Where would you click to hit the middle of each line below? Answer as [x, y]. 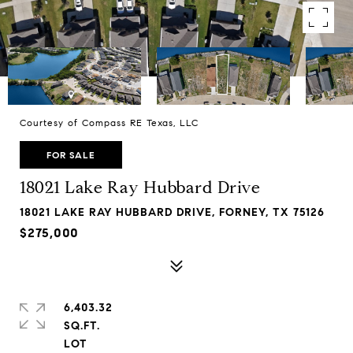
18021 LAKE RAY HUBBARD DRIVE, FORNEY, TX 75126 [172, 212]
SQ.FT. [82, 326]
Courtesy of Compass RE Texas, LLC [109, 123]
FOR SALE [71, 155]
